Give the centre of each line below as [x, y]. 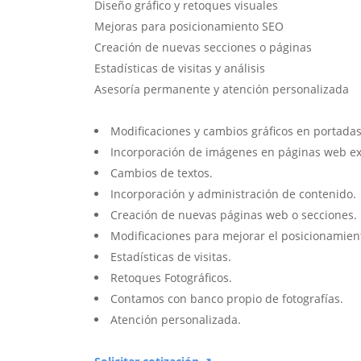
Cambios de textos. [162, 173]
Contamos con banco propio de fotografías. [227, 299]
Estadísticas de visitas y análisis [180, 68]
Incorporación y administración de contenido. [233, 194]
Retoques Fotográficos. [171, 278]
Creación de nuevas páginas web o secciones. [234, 215]
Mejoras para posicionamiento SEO [189, 27]
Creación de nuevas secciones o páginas [203, 48]
